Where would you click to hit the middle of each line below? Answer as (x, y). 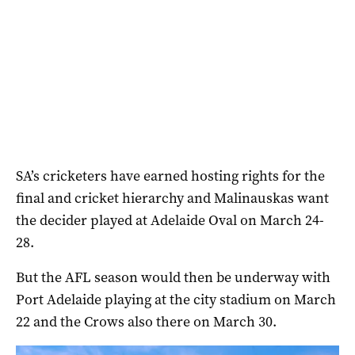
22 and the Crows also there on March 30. (146, 321)
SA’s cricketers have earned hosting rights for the (170, 176)
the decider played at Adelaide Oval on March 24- (170, 220)
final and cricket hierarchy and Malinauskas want (172, 198)
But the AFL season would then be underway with (173, 277)
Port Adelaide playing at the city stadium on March (176, 299)
